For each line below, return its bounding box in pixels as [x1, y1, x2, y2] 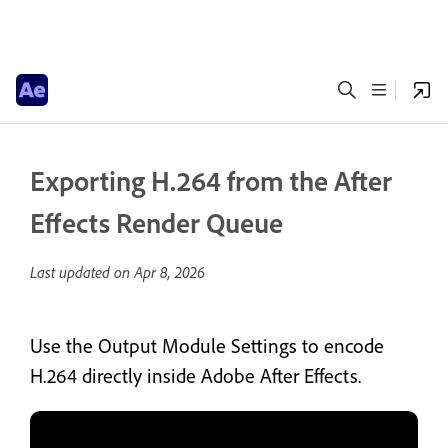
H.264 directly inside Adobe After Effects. [30, 363, 361, 388]
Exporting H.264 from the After [30, 163, 392, 198]
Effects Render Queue [30, 205, 283, 240]
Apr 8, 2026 [134, 262, 205, 282]
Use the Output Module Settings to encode [30, 333, 384, 358]
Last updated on [30, 262, 134, 282]
